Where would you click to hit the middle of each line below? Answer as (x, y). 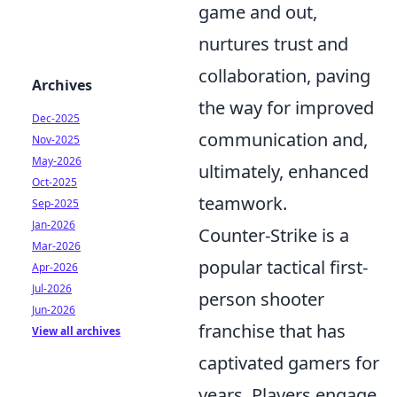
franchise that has (272, 331)
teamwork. (243, 203)
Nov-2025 (56, 140)
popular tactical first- (283, 267)
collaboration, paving (284, 75)
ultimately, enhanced (284, 171)
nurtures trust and (273, 43)
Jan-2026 (54, 225)
